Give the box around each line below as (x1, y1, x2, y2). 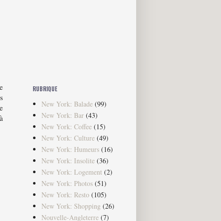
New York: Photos (41, 178, 93, 188)
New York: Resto (41, 189, 89, 199)
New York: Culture (41, 133, 95, 143)
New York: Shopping (41, 201, 101, 211)
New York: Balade (41, 99, 93, 109)
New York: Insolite (41, 155, 95, 165)
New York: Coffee (41, 121, 92, 131)
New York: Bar (41, 110, 84, 120)
